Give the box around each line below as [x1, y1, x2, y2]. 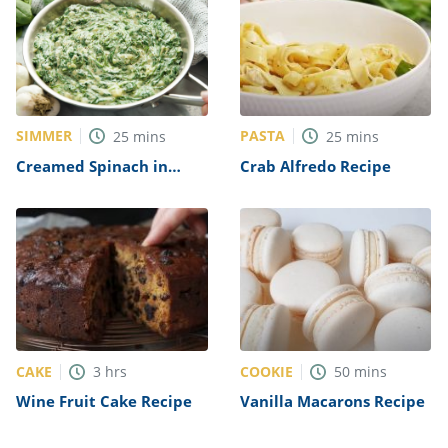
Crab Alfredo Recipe [239, 155, 391, 176]
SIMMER [16, 126, 72, 146]
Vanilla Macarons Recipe [239, 391, 425, 412]
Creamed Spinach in [16, 155, 168, 176]
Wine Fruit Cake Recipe [16, 391, 192, 412]
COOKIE [239, 361, 293, 381]
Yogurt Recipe [16, 174, 121, 195]
